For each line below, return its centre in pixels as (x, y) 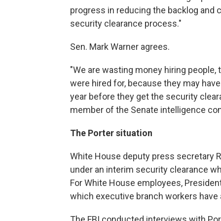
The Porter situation (111, 133)
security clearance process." (126, 23)
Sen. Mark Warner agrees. (120, 46)
